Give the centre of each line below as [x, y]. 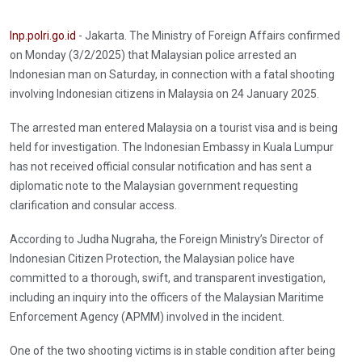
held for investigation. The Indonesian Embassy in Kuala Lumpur [172, 147]
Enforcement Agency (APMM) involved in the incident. [147, 317]
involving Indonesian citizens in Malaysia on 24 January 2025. [164, 94]
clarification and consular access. [93, 206]
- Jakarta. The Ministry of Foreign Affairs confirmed [208, 36]
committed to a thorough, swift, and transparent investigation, [168, 278]
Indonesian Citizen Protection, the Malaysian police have [152, 259]
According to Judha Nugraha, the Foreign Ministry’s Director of [167, 240]
